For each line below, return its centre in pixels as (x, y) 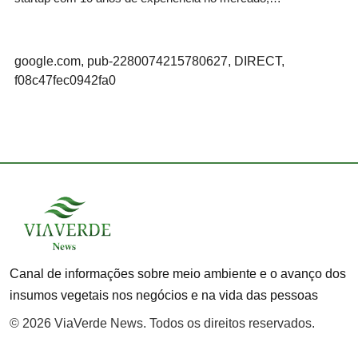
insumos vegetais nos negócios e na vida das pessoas (164, 295)
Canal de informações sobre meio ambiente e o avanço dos (178, 273)
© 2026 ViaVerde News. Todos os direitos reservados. (162, 323)
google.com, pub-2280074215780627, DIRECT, (149, 61)
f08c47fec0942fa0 (65, 80)
